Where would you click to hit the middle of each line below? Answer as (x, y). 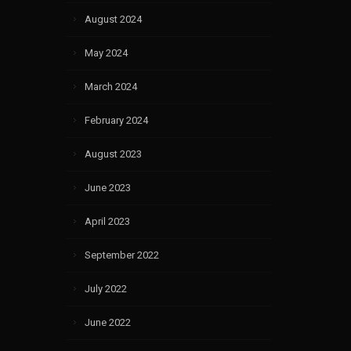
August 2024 (113, 19)
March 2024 (110, 86)
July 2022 (105, 288)
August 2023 (113, 154)
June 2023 (107, 187)
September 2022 (121, 255)
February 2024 (116, 120)
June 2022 (107, 322)
